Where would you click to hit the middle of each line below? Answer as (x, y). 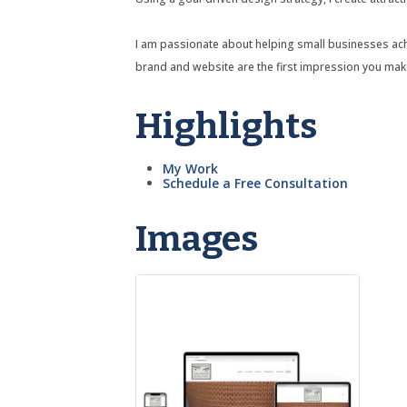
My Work (191, 169)
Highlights (227, 127)
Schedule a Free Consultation (256, 184)
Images (197, 239)
